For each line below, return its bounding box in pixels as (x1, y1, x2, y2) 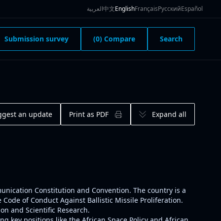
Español (181, 4, 203, 13)
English (115, 4, 135, 13)
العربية (87, 4, 103, 13)
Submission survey (4, 34, 69, 43)
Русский (158, 4, 181, 13)
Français (135, 4, 158, 13)
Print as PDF (69, 109, 109, 119)
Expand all (152, 109, 186, 119)
